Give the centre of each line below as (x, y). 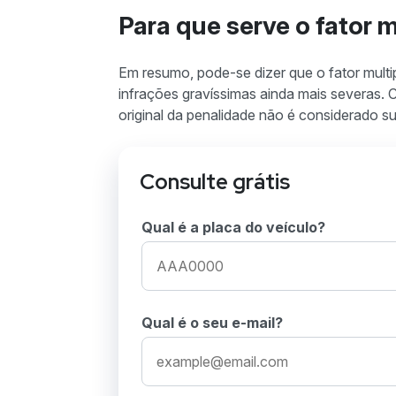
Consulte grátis (215, 182)
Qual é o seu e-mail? (212, 323)
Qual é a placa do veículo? (233, 228)
